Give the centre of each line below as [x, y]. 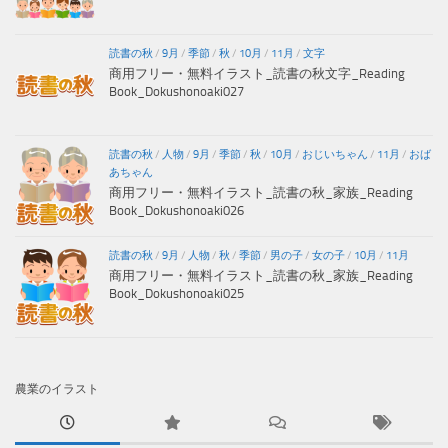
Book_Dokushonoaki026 [176, 211]
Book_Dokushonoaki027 [176, 92]
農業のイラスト [57, 389]
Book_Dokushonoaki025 [176, 294]
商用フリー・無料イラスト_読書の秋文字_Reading [257, 74]
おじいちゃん [335, 155]
